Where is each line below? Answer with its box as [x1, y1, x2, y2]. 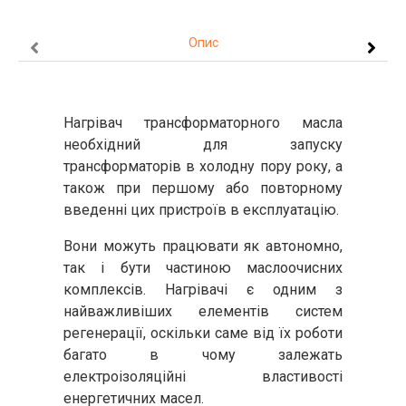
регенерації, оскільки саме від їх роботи [63, 324, 343, 342]
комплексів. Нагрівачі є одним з [63, 281, 343, 298]
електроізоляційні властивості [63, 368, 343, 385]
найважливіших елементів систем [63, 303, 343, 320]
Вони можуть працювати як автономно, [63, 237, 343, 255]
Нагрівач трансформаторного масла [63, 114, 343, 131]
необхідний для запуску [63, 136, 343, 153]
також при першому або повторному [63, 179, 343, 197]
